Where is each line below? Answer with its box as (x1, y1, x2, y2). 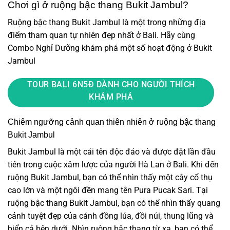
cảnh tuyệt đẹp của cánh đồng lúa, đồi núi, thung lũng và (8, 210, 214, 221)
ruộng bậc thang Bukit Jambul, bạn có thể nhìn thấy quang (8, 198, 220, 208)
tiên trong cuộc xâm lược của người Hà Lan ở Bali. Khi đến (8, 159, 219, 169)
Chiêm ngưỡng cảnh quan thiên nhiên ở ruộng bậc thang (8, 117, 216, 126)
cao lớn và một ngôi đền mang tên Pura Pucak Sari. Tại (8, 185, 208, 195)
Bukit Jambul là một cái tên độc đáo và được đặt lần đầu (8, 146, 216, 157)
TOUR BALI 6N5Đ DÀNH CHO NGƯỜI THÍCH (27, 80, 195, 90)
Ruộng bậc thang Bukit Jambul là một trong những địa (8, 17, 206, 28)
